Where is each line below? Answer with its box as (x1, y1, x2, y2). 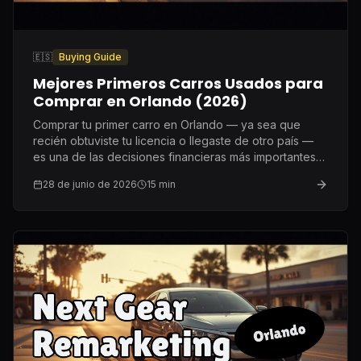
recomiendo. (33, 181, 100, 196)
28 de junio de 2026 (43, 177, 137, 190)
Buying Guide (59, 50, 122, 63)
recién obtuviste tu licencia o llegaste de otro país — (33, 133, 313, 147)
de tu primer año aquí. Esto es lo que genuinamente (33, 165, 307, 180)
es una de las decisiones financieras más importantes (33, 149, 316, 164)
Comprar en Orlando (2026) (33, 90, 247, 111)
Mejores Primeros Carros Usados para (33, 73, 323, 93)
